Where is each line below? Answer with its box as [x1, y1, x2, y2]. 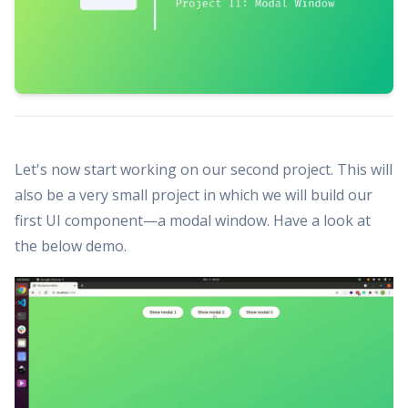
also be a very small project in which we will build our [15, 184, 372, 205]
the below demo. [15, 235, 127, 256]
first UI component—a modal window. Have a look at [15, 209, 371, 230]
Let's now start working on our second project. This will [15, 158, 393, 179]
